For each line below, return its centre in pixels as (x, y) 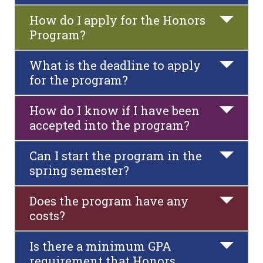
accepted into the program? (109, 125)
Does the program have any (109, 201)
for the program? (79, 80)
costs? (47, 215)
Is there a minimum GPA (100, 246)
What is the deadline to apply (115, 65)
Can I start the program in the (116, 156)
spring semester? (79, 170)
